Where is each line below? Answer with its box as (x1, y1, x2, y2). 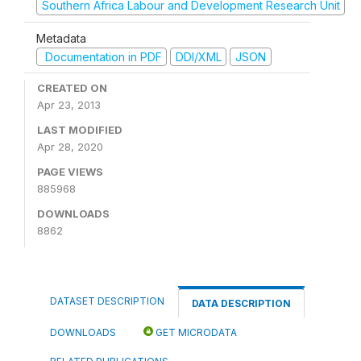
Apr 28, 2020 (37, 140, 103, 153)
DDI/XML (175, 49, 222, 64)
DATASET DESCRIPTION (50, 295, 164, 307)
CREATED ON (37, 81, 107, 94)
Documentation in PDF (41, 49, 162, 64)
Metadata (36, 31, 86, 45)
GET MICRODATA (153, 326, 237, 338)
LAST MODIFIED (37, 123, 122, 136)
